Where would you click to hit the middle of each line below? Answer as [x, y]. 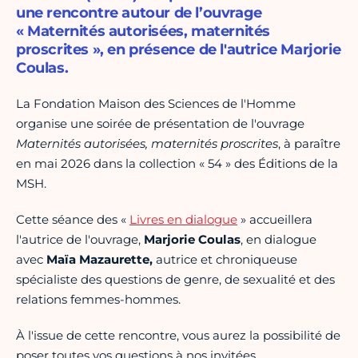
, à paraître [309, 144]
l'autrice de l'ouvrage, [80, 240]
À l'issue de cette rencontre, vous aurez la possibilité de [178, 336]
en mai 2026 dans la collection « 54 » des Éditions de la [177, 164]
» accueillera [275, 220]
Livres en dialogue [183, 220]
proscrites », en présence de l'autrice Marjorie [179, 50]
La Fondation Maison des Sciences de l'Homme [156, 104]
